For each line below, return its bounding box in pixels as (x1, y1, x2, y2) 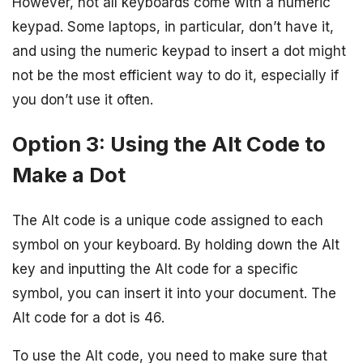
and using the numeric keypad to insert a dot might (12, 43, 346, 60)
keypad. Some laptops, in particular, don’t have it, (12, 19, 334, 36)
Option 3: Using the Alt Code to (12, 131, 326, 157)
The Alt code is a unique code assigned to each (12, 211, 323, 228)
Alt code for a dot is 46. (12, 309, 164, 326)
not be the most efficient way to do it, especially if (12, 67, 339, 84)
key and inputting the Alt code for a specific (12, 260, 298, 277)
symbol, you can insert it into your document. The (12, 284, 336, 301)
